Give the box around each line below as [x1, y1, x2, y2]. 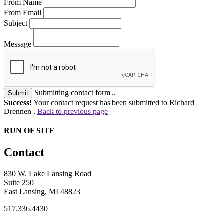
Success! [4, 98, 32, 107]
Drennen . [4, 107, 37, 115]
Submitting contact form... [34, 88, 116, 97]
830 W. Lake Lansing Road [4, 169, 91, 178]
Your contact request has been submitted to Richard [32, 98, 194, 107]
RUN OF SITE [4, 126, 55, 135]
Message [4, 39, 31, 48]
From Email [4, 8, 41, 17]
